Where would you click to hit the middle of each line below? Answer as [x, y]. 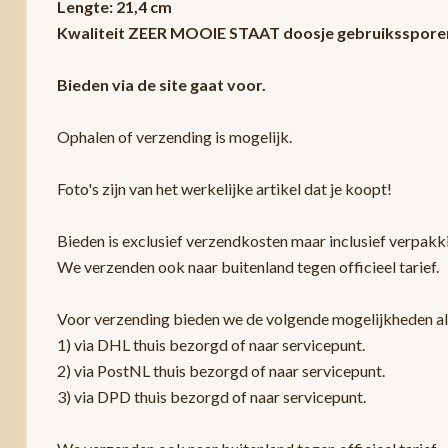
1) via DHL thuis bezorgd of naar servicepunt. [210, 344]
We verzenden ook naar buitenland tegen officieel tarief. [247, 266]
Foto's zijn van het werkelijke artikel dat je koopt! [224, 188]
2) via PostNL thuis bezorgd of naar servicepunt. [220, 370]
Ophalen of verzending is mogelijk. [174, 136]
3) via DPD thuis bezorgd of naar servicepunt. [211, 396]
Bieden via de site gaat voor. [161, 84]
